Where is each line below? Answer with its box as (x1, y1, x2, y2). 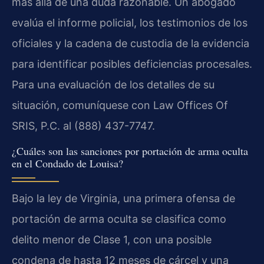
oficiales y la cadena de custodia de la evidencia (12, 37, 249, 50)
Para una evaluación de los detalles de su (12, 78, 214, 91)
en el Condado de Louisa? (12, 156, 123, 170)
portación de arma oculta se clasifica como (12, 212, 226, 225)
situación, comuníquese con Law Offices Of (12, 99, 228, 112)
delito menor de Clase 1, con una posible (12, 233, 212, 246)
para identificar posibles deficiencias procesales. (12, 58, 252, 71)
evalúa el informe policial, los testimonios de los (12, 16, 247, 29)
